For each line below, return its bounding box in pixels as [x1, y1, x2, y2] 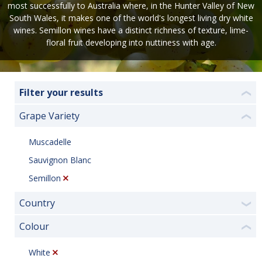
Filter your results [19, 86, 103, 99]
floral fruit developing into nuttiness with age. [46, 37, 216, 48]
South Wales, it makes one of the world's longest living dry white [9, 12, 253, 23]
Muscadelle [29, 136, 71, 147]
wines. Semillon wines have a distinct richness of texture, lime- [13, 25, 249, 36]
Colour [19, 220, 49, 233]
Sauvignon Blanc [29, 154, 91, 166]
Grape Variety [19, 109, 80, 122]
